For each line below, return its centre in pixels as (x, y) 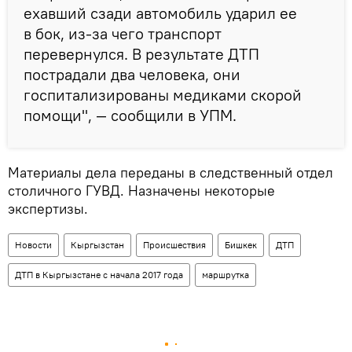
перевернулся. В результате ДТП (141, 53)
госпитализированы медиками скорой (163, 94)
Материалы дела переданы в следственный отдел (170, 172)
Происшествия (174, 244)
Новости (33, 244)
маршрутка (225, 274)
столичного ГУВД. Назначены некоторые (141, 190)
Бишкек (241, 244)
